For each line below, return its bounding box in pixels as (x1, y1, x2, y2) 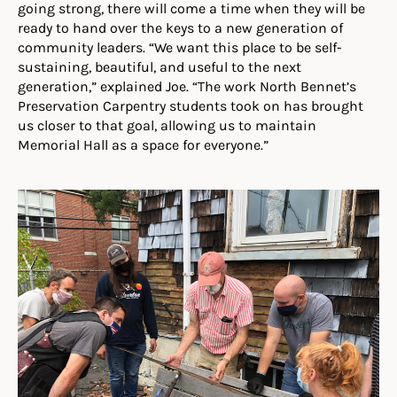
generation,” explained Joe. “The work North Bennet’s (18, 76, 356, 95)
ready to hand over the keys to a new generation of (18, 18, 343, 36)
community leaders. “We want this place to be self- (18, 37, 342, 56)
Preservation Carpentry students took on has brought (18, 96, 363, 114)
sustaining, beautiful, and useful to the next (18, 57, 301, 75)
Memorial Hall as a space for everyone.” (18, 135, 269, 153)
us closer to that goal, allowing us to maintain (18, 115, 316, 134)
